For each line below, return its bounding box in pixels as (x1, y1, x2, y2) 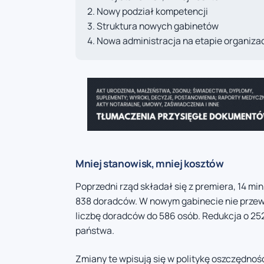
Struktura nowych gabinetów (97, 19, 219, 33)
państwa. (75, 224, 114, 237)
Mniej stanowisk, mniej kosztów (75, 157, 224, 171)
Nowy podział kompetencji (97, 5, 208, 18)
